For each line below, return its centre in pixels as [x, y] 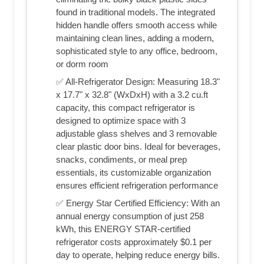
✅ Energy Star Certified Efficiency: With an [138, 203]
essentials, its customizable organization [133, 173]
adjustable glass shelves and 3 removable [136, 134]
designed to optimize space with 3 [121, 121]
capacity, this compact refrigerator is [126, 108]
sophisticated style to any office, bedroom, [137, 51]
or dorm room [82, 64]
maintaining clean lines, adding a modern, [135, 38]
